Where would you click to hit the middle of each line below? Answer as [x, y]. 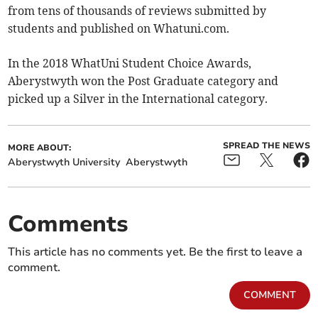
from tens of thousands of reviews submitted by [137, 11]
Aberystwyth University [64, 163]
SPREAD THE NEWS [266, 146]
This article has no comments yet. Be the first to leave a [155, 252]
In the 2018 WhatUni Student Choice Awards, [130, 64]
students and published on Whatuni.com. [119, 29]
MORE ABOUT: [40, 148]
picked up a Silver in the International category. [138, 99]
